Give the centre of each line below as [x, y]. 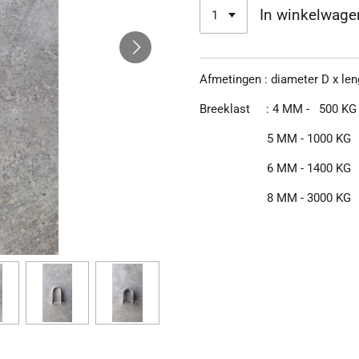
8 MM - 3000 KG [275, 198]
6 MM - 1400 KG [275, 169]
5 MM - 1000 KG [275, 139]
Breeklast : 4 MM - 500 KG [278, 109]
